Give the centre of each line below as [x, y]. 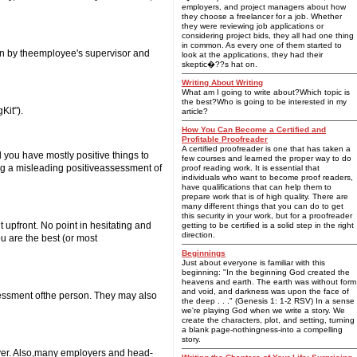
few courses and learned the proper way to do [267, 158]
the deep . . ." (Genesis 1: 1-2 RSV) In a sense [268, 301]
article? [195, 111]
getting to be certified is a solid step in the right [268, 225]
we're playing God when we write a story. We [263, 310]
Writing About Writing [222, 82]
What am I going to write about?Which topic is [266, 92]
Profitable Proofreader [225, 139]
